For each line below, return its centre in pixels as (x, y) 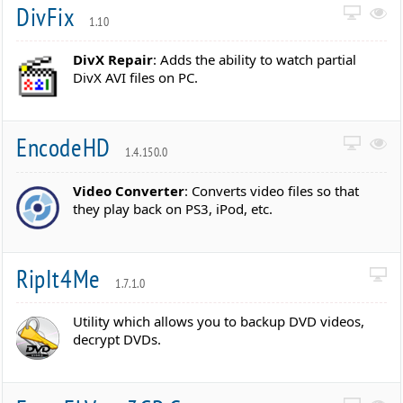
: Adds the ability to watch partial (255, 60)
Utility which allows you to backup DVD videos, (219, 322)
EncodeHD (67, 148)
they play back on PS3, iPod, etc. (173, 208)
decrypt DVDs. (117, 340)
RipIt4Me (62, 278)
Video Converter (129, 190)
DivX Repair (113, 60)
